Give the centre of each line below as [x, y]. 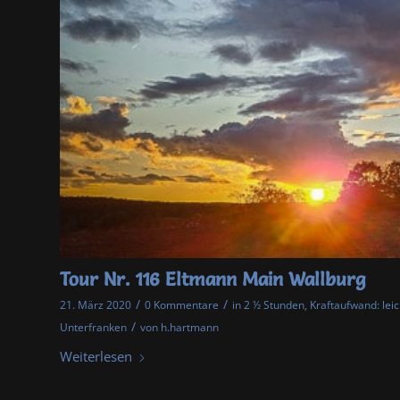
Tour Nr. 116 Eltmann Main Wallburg [213, 279]
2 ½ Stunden [274, 304]
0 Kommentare [182, 304]
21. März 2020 [96, 304]
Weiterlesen [96, 356]
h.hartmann [190, 327]
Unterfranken [93, 327]
